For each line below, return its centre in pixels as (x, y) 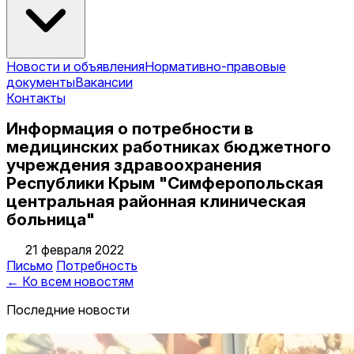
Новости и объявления (75, 66)
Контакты (36, 98)
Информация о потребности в (130, 128)
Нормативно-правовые (215, 66)
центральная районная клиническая (156, 201)
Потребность (97, 266)
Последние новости (68, 310)
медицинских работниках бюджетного (169, 146)
